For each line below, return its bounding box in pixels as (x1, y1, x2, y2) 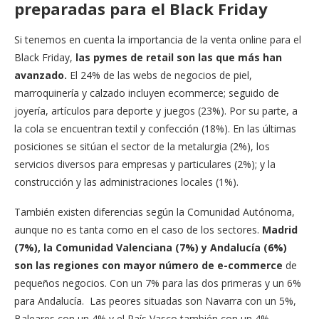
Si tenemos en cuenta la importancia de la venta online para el (14, 32, 301, 46)
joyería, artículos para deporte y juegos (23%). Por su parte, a (14, 103, 298, 117)
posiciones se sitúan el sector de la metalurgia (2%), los (14, 139, 270, 153)
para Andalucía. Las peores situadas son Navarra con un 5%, (14, 293, 296, 308)
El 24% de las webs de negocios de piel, (67, 68, 252, 82)
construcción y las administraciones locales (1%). (14, 174, 239, 189)
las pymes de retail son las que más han (75, 50, 282, 64)
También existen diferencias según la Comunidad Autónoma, (14, 204, 295, 219)
